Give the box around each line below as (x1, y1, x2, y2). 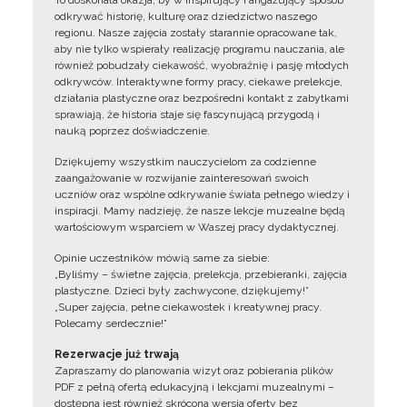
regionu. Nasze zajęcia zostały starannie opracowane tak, (55, 26, 337, 39)
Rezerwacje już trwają (55, 348, 179, 361)
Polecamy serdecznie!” (55, 317, 167, 330)
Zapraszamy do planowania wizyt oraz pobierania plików (55, 364, 333, 377)
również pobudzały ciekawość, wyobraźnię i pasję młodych (55, 59, 349, 72)
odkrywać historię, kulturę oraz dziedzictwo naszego (55, 10, 317, 23)
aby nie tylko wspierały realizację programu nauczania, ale (55, 43, 344, 55)
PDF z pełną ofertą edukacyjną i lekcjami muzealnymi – (55, 381, 334, 393)
